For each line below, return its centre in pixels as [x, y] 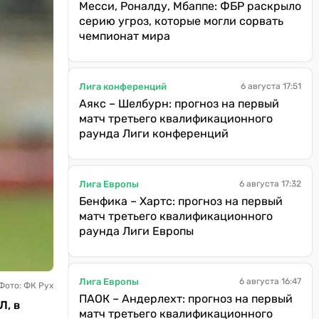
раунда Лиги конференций [154, 134]
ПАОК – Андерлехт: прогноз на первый [186, 299]
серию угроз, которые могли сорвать [181, 21]
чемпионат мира [125, 36]
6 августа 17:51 [271, 86]
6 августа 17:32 [270, 184]
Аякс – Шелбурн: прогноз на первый [179, 104]
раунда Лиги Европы [136, 231]
